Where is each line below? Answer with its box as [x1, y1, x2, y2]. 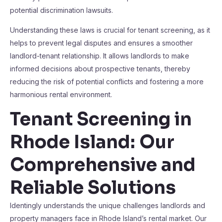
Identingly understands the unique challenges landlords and [10, 201, 205, 210]
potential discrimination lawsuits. [10, 6, 113, 14]
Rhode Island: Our [10, 131, 174, 153]
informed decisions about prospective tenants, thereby [10, 64, 190, 73]
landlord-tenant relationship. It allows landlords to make [10, 52, 189, 60]
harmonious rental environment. [10, 90, 112, 99]
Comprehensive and [10, 154, 196, 176]
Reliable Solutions [10, 176, 176, 199]
